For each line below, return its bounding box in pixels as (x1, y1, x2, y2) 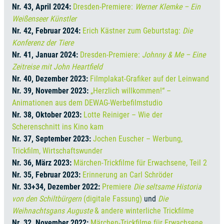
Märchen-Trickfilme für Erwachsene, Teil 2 (73, 157, 207, 167)
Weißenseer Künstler (12, 13, 76, 23)
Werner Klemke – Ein (135, 1, 200, 11)
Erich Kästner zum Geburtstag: (82, 25, 182, 35)
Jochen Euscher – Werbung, (93, 133, 182, 143)
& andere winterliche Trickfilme (92, 205, 194, 215)
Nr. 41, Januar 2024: (12, 49, 80, 59)
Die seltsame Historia (131, 181, 201, 191)
